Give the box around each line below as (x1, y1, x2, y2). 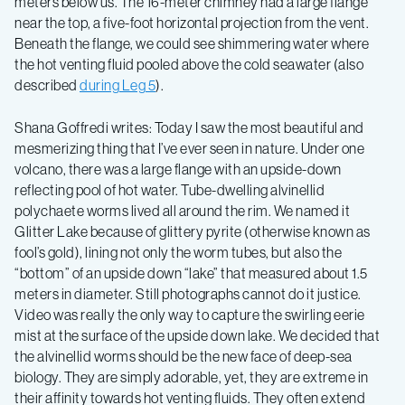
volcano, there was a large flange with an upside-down (14, 160, 342, 179)
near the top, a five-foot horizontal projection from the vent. (14, 14, 369, 33)
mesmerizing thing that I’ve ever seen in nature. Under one (14, 139, 364, 158)
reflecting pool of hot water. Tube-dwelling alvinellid (14, 181, 325, 200)
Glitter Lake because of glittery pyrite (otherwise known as (14, 222, 371, 241)
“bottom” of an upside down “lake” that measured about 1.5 (14, 264, 368, 283)
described (14, 76, 80, 95)
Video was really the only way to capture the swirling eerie (14, 306, 365, 325)
